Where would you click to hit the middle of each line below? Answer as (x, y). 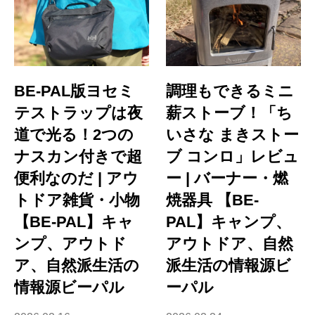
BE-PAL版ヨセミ (74, 91)
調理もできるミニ (230, 91)
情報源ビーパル (69, 288)
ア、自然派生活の (77, 266)
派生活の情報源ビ (229, 266)
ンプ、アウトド (70, 244)
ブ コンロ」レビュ (233, 157)
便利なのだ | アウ (76, 179)
